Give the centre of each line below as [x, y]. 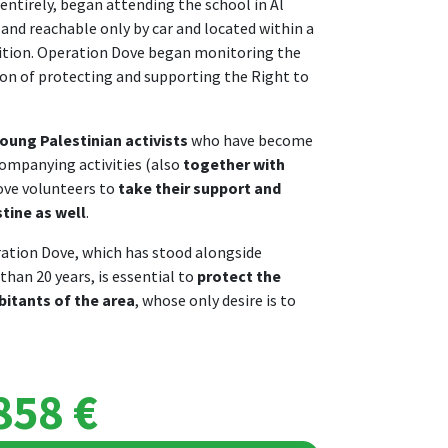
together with [234, 164]
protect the [239, 276]
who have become [250, 140]
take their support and [199, 188]
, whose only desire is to [215, 300]
